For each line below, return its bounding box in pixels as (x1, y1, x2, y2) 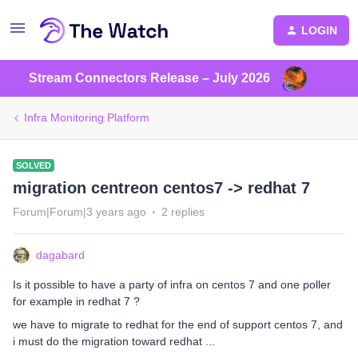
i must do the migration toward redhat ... (13, 335, 215, 348)
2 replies (161, 205, 205, 218)
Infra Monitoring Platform (24, 111, 149, 124)
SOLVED (16, 161, 51, 170)
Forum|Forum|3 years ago (13, 205, 146, 218)
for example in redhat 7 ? (13, 295, 140, 308)
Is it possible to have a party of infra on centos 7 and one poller (13, 278, 331, 291)
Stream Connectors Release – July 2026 (29, 71, 270, 85)
